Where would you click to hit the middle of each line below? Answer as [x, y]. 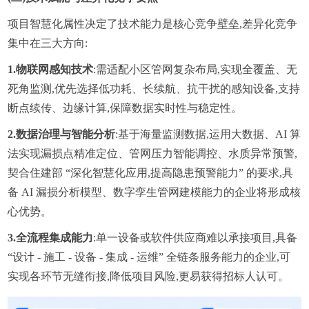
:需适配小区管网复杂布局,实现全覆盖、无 [196, 70]
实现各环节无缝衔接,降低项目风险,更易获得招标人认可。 [149, 277]
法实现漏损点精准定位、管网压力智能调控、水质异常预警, [153, 154]
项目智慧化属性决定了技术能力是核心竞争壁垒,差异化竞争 [153, 24]
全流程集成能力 [55, 238]
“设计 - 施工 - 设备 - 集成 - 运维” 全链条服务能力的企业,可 [149, 257]
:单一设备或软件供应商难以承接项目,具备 [196, 238]
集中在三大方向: [48, 43]
